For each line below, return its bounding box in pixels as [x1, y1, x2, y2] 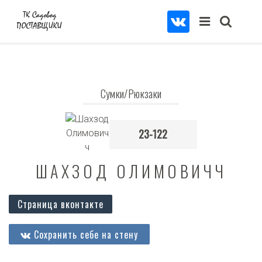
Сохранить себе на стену [31, 227, 138, 242]
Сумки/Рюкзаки [100, 86, 162, 101]
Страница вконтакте [18, 197, 104, 211]
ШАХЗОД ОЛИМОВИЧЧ [35, 159, 227, 183]
